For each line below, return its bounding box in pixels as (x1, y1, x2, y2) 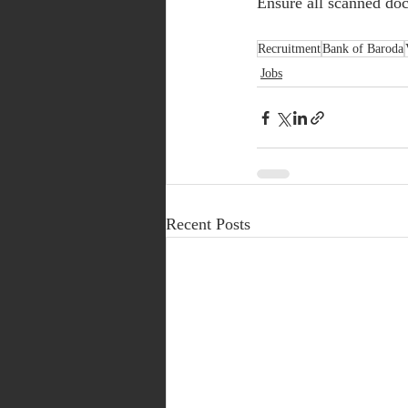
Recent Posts (166, 215, 250, 234)
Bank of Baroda (322, 42, 403, 56)
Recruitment (258, 42, 321, 56)
